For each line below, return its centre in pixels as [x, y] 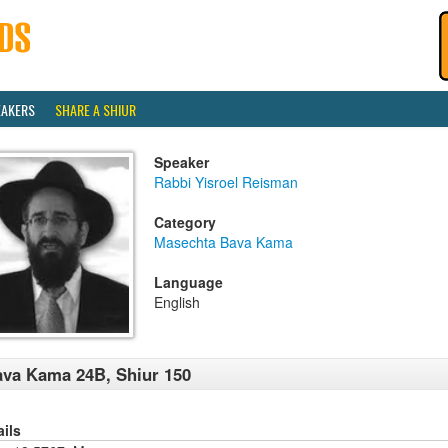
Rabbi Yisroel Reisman [226, 182]
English [177, 302]
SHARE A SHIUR [95, 109]
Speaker [181, 162]
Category [185, 222]
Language [188, 282]
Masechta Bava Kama [223, 242]
